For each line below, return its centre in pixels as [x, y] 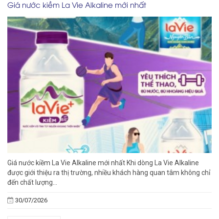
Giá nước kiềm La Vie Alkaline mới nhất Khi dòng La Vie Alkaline [103, 163]
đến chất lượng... [32, 182]
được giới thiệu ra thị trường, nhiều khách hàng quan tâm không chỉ [109, 172]
